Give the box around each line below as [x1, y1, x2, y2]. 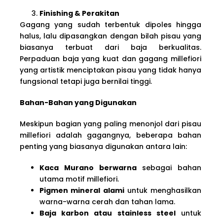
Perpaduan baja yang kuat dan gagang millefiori [20, 53, 201, 64]
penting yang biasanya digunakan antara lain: [20, 141, 187, 151]
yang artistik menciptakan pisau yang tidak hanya [20, 65, 201, 75]
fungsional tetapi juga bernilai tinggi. [20, 76, 152, 86]
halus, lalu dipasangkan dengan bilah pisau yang [20, 31, 201, 41]
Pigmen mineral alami [39, 185, 124, 195]
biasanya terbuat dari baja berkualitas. [20, 42, 201, 52]
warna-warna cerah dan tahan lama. [39, 196, 175, 207]
